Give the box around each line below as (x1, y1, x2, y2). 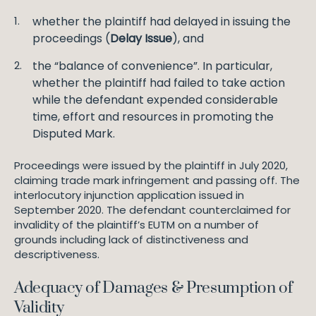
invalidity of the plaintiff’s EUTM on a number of (14, 217, 259, 232)
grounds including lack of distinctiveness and (14, 232, 248, 247)
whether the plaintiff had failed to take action (32, 75, 285, 91)
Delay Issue (110, 30, 172, 47)
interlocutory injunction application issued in (14, 188, 244, 202)
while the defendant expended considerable (32, 92, 278, 108)
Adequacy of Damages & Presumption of (14, 278, 293, 298)
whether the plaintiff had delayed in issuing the (32, 13, 291, 30)
